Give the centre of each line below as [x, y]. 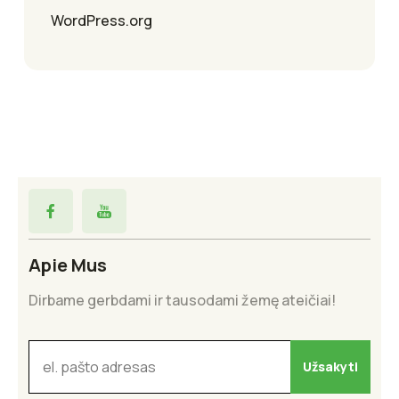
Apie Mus [68, 265]
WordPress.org [102, 20]
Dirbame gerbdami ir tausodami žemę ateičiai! [182, 300]
